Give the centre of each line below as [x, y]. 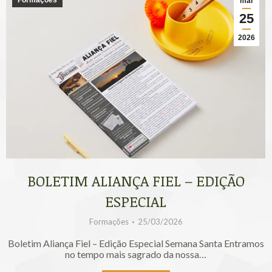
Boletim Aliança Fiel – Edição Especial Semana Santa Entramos [136, 243]
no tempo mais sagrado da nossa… [136, 254]
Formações [109, 222]
